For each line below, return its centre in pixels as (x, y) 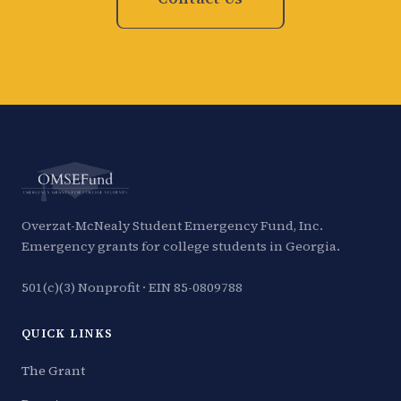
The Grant (53, 370)
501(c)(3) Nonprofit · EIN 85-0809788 (132, 287)
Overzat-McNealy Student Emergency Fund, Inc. (172, 225)
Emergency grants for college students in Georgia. (181, 246)
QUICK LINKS (68, 333)
